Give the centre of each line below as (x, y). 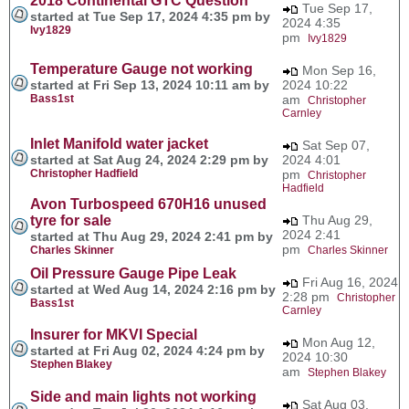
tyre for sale (71, 220)
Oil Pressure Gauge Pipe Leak (133, 273)
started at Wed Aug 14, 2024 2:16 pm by (153, 289)
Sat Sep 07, (334, 145)
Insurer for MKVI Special (114, 334)
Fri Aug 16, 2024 (348, 282)
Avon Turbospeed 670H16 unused (148, 204)
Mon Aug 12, (337, 342)
